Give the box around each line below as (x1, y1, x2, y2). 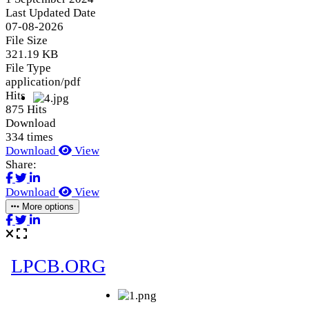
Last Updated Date (6, 6, 96, 19)
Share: (6, 157, 37, 171)
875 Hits (6, 102, 47, 116)
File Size (6, 33, 48, 47)
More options (19, 201, 74, 212)
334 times (6, 130, 53, 143)
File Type (6, 61, 51, 74)
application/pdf (6, 74, 81, 88)
